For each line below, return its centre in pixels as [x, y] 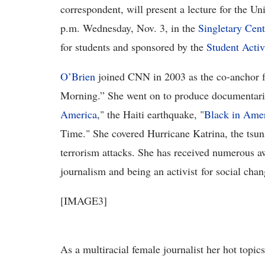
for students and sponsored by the [133, 47]
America [79, 114]
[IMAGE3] [84, 201]
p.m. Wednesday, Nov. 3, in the [129, 28]
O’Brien [78, 77]
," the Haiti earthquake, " [151, 114]
